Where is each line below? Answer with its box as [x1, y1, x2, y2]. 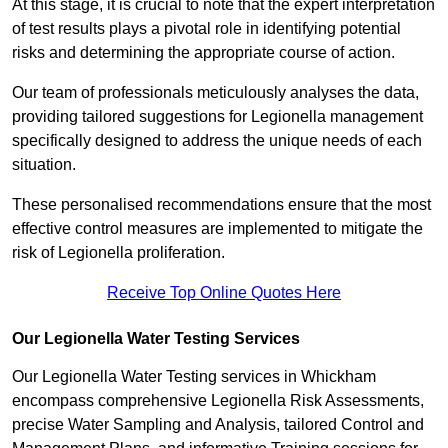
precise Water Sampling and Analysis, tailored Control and [12, 416, 424, 434]
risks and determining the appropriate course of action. [12, 44, 399, 62]
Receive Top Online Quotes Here [107, 284, 341, 302]
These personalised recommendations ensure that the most [12, 196, 431, 214]
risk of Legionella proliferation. [12, 244, 225, 262]
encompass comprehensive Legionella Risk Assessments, [12, 392, 424, 410]
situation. [12, 156, 80, 174]
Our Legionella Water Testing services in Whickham [12, 368, 376, 386]
